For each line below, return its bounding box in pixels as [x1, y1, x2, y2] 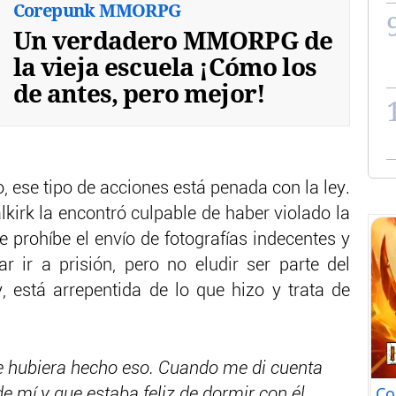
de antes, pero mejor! [12, 75, 266, 110]
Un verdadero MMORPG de [12, 22, 333, 57]
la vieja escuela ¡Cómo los [12, 49, 316, 83]
